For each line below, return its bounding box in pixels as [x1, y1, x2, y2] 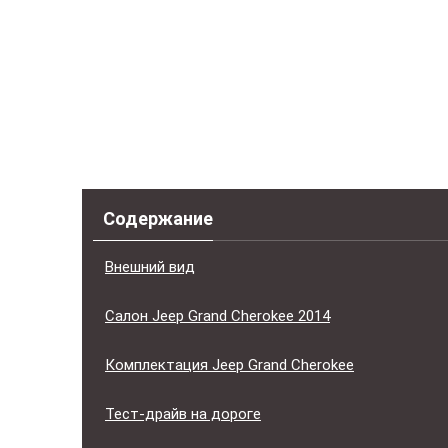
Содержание [103, 208, 213, 229]
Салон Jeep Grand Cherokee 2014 [105, 307, 330, 325]
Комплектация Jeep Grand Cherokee [105, 356, 354, 374]
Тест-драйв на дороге [105, 405, 261, 423]
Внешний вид [105, 258, 195, 276]
